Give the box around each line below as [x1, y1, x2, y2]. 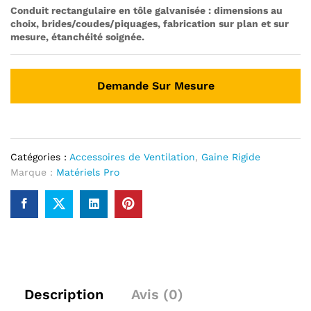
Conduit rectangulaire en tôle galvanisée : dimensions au [10, 4, 283, 16]
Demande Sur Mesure [96, 78, 215, 92]
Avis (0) [131, 285, 183, 303]
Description [24, 285, 103, 303]
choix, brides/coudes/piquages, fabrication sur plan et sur [10, 17, 289, 29]
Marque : [10, 166, 56, 178]
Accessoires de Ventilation [69, 151, 195, 162]
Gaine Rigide [201, 151, 260, 162]
